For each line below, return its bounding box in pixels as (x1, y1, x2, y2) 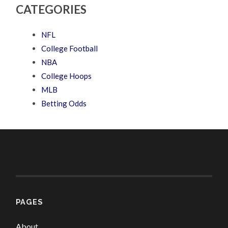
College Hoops (41, 71, 92, 80)
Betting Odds (41, 98, 87, 108)
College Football (41, 43, 98, 53)
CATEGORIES (16, 2, 87, 16)
